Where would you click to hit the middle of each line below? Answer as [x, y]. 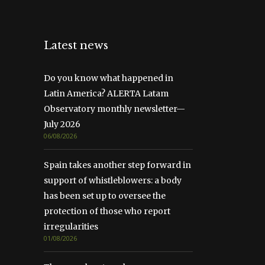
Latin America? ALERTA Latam [106, 94]
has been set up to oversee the [105, 196]
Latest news [76, 46]
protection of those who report [107, 211]
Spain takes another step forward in [117, 165]
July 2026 [62, 125]
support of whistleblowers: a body [113, 181]
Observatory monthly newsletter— [114, 109]
